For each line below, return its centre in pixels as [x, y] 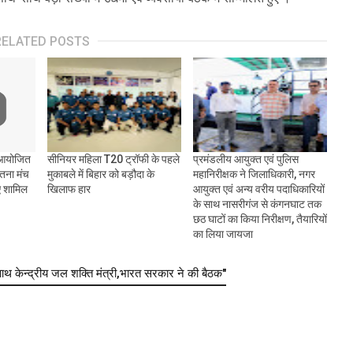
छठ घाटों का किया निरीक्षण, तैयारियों [260, 219]
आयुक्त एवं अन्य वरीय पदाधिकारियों [258, 190]
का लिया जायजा [223, 234]
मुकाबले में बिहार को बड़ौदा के [100, 175]
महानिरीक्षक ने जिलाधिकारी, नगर [254, 175]
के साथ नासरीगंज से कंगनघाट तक [257, 204]
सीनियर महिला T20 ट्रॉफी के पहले [113, 160]
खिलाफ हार [69, 190]
